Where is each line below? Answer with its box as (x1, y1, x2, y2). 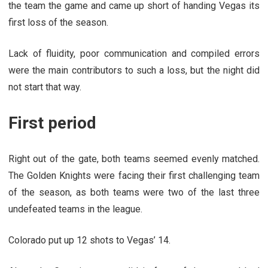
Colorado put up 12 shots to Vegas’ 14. (8, 234, 170, 246)
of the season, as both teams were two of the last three (8, 186, 260, 198)
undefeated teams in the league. (8, 203, 142, 215)
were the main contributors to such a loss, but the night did (8, 64, 260, 76)
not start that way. (8, 81, 81, 93)
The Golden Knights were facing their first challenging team (8, 169, 260, 181)
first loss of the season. (8, 16, 108, 28)
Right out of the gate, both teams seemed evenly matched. (8, 153, 260, 165)
